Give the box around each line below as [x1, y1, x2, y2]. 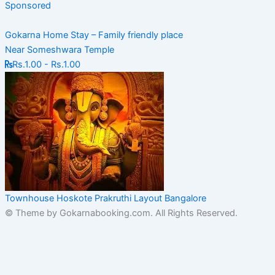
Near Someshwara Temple [4, 44, 114, 56]
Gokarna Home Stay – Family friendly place [4, 29, 183, 41]
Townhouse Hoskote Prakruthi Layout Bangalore [4, 193, 206, 204]
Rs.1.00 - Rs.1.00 [12, 59, 80, 71]
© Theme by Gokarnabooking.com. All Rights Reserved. [4, 207, 238, 219]
